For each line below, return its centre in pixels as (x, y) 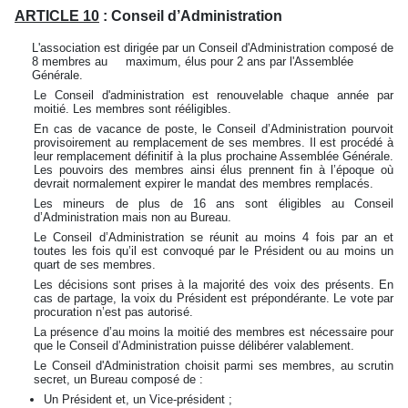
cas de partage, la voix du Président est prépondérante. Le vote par (214, 298)
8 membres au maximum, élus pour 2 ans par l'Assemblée (192, 61)
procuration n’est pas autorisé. (114, 312)
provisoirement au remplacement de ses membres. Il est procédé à (214, 143)
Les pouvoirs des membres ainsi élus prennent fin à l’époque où (214, 170)
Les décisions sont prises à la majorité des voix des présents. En (214, 285)
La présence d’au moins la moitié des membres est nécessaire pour (214, 332)
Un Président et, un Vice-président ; (138, 399)
